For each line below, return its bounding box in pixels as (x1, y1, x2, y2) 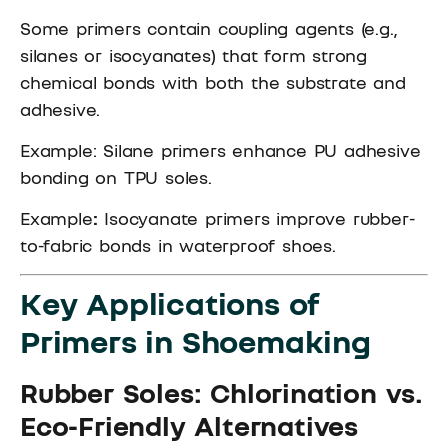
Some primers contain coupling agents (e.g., (20, 16, 398, 39)
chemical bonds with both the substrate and (20, 70, 406, 93)
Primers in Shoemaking (20, 321, 371, 360)
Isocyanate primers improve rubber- (97, 207, 415, 230)
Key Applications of (20, 283, 321, 322)
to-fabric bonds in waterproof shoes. (20, 234, 336, 257)
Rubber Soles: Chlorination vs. (20, 375, 423, 409)
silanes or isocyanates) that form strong (20, 43, 367, 66)
